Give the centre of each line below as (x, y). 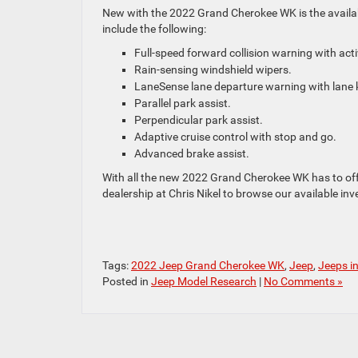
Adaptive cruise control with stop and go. (235, 137)
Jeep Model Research (204, 281)
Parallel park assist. (183, 103)
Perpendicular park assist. (199, 120)
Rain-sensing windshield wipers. (213, 70)
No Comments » (303, 281)
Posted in (127, 281)
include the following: (154, 29)
